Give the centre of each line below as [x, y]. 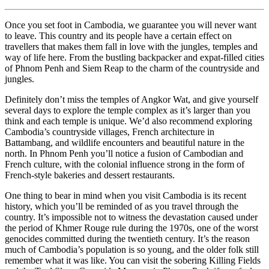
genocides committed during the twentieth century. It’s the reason [127, 238]
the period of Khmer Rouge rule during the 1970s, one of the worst [131, 228]
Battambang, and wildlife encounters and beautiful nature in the [125, 142]
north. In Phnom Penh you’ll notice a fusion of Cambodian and [124, 153]
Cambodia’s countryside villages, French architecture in [110, 131]
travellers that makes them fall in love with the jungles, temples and [131, 46]
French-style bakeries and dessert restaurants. [92, 175]
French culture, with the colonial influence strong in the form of [125, 164]
